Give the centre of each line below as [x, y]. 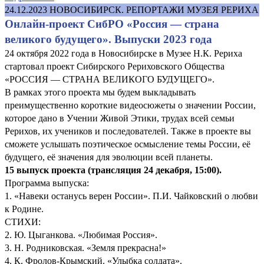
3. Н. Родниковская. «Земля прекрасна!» [85, 247]
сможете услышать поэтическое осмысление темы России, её [128, 144]
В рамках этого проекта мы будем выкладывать [100, 92]
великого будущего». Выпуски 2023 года [108, 39]
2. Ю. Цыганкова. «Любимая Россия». [81, 235]
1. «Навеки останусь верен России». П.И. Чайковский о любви [131, 196]
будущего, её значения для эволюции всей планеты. [109, 157]
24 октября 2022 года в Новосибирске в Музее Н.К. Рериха [123, 53]
